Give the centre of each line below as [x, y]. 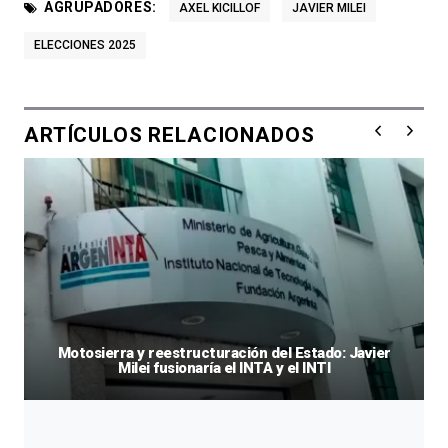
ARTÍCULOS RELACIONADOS [169, 134]
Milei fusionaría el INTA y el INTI [224, 367]
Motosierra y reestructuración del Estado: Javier [224, 352]
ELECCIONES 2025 [85, 44]
